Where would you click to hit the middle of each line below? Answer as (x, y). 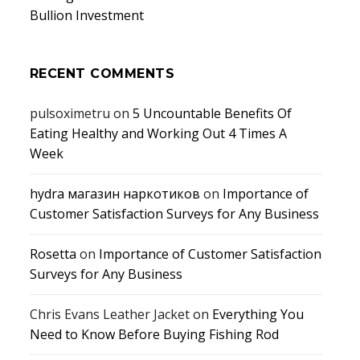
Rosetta (53, 254)
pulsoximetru (70, 113)
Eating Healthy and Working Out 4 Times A (158, 133)
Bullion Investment (87, 15)
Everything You (258, 314)
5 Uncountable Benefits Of (212, 113)
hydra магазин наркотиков (115, 193)
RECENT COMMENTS (102, 73)
